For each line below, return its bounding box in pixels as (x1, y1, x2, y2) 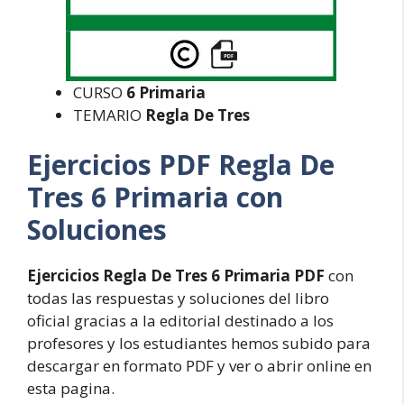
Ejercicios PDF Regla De (27, 146, 335, 183)
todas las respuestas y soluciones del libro (27, 288, 329, 308)
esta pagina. (27, 378, 115, 399)
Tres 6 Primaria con (27, 179, 283, 216)
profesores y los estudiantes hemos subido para (27, 333, 371, 353)
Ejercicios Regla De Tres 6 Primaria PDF (27, 265, 325, 286)
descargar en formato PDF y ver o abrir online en (27, 355, 372, 376)
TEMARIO (73, 104, 145, 125)
